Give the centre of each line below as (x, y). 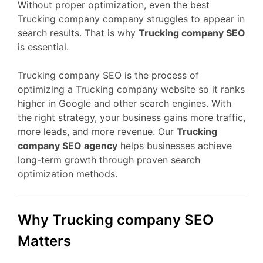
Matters (44, 241)
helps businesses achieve (175, 145)
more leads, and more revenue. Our (97, 131)
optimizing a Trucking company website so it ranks (131, 89)
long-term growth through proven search (109, 159)
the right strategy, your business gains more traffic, (131, 117)
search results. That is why (78, 33)
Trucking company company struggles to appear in (131, 18)
